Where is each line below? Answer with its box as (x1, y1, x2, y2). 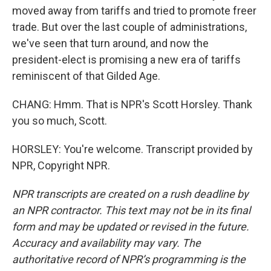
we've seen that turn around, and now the (12, 37, 209, 50)
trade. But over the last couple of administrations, (12, 21, 247, 33)
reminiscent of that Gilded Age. (12, 70, 160, 82)
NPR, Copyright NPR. (12, 159, 110, 172)
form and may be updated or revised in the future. (12, 220, 249, 233)
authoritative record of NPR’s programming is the (12, 253, 246, 266)
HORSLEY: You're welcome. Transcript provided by (12, 143, 253, 155)
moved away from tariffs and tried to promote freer (12, 4, 256, 17)
